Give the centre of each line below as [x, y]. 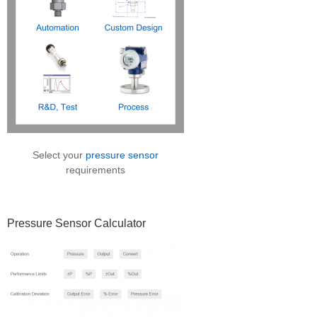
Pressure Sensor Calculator [76, 223]
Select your [59, 155]
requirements [96, 169]
